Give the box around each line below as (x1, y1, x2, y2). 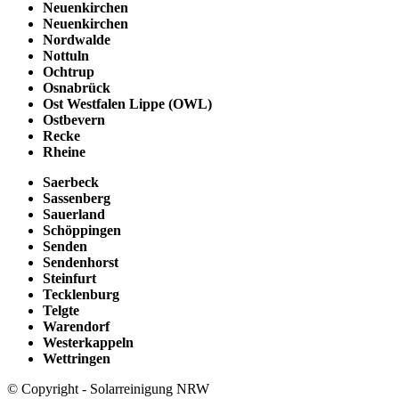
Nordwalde (43, 32, 110, 48)
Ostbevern (43, 112, 105, 128)
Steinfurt (43, 271, 96, 287)
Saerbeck (43, 175, 99, 191)
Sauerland (43, 207, 105, 223)
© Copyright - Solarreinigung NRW (7, 381, 209, 397)
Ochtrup (43, 64, 94, 80)
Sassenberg (43, 191, 110, 207)
